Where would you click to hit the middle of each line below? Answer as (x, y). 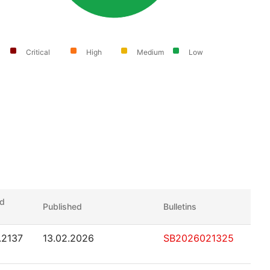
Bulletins (180, 206)
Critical (38, 52)
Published (62, 206)
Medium (151, 52)
